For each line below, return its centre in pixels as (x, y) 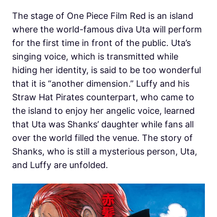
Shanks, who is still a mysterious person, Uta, (105, 151)
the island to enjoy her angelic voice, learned (103, 110)
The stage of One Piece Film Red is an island (103, 15)
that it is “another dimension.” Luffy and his (101, 83)
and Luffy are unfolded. (60, 165)
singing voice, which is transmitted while (95, 56)
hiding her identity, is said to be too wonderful (107, 70)
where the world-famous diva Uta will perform (107, 29)
